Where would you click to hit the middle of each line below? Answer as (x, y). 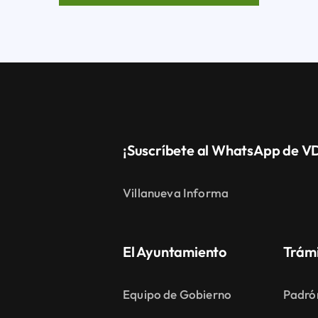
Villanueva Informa (176, 193)
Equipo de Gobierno (177, 295)
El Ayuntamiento (175, 252)
